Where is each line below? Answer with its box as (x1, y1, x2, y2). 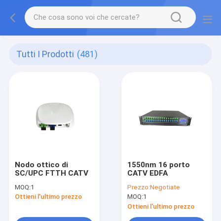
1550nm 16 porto (127, 160, 190, 169)
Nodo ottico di (14, 160, 68, 169)
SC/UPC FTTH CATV (14, 168, 88, 178)
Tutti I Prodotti (16, 49, 74, 60)
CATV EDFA (127, 168, 168, 178)
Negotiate (150, 184, 181, 191)
